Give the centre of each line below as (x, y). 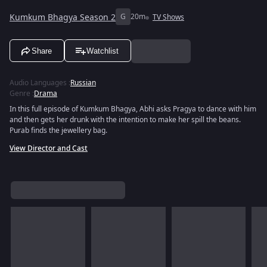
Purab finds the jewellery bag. (58, 131)
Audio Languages (38, 83)
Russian (83, 83)
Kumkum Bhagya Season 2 (63, 17)
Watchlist (103, 51)
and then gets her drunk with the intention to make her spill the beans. (125, 120)
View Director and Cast (49, 148)
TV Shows (168, 17)
